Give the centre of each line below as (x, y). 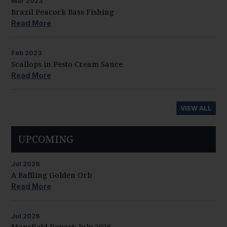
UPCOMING (46, 139)
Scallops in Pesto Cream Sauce (67, 64)
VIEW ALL (196, 108)
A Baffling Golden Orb (51, 175)
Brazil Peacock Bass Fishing (62, 12)
